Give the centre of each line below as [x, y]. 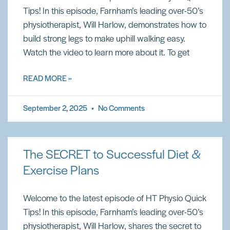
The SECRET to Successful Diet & [112, 155]
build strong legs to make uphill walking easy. [104, 39]
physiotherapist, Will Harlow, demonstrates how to [115, 25]
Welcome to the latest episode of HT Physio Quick [115, 199]
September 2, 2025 [56, 109]
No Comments [121, 109]
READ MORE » [47, 79]
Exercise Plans [61, 171]
